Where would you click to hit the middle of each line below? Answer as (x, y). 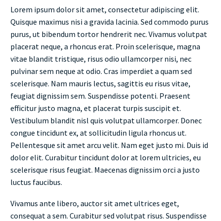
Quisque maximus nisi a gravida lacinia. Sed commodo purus (110, 22)
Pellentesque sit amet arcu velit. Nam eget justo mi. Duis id (109, 145)
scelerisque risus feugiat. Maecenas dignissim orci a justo (105, 170)
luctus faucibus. (36, 182)
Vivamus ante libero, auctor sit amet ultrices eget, (95, 203)
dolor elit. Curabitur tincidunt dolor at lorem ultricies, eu (106, 157)
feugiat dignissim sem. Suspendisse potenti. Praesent (100, 96)
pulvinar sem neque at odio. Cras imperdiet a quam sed (101, 71)
